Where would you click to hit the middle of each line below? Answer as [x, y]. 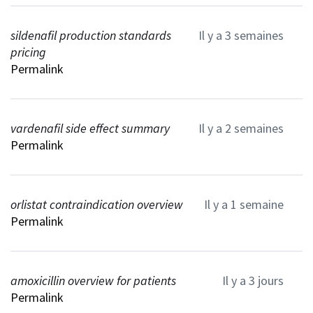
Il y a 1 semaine [244, 204]
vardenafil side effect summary [90, 128]
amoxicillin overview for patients [93, 280]
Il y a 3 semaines [241, 35]
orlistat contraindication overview [97, 204]
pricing [28, 52]
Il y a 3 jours [253, 280]
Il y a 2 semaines [241, 128]
